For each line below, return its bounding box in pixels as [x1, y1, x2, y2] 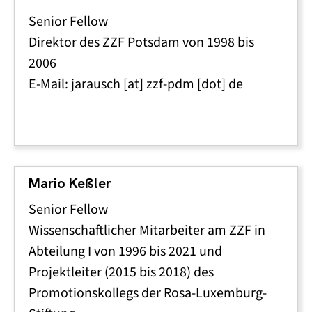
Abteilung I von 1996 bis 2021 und [29, 242, 222, 260]
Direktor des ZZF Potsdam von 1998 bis [29, 33, 254, 52]
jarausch [71, 75, 120, 93]
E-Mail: [29, 75, 71, 93]
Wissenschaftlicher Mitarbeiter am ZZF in [29, 221, 265, 240]
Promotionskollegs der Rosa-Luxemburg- [29, 283, 267, 302]
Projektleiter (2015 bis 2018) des [29, 263, 214, 281]
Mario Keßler [29, 174, 111, 192]
